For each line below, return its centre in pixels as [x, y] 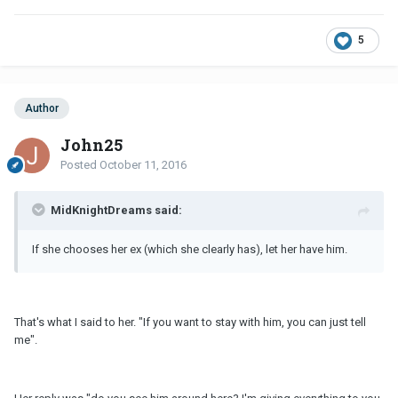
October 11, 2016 [143, 164]
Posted [80, 164]
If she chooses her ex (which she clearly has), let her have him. [190, 249]
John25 [92, 144]
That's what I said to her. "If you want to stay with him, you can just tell [190, 322]
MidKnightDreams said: [116, 210]
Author [42, 109]
